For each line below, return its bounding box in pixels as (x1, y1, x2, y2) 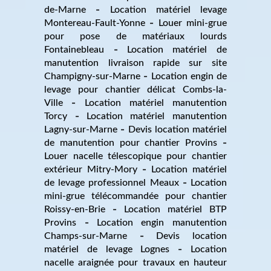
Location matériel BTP (124, 204, 227, 214)
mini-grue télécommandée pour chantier (44, 191, 227, 201)
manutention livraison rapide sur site (44, 57, 227, 68)
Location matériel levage (109, 4, 227, 15)
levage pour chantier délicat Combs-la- (44, 84, 227, 94)
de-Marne (44, 4, 87, 15)
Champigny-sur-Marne (44, 71, 141, 81)
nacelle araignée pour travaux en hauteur (44, 257, 227, 267)
